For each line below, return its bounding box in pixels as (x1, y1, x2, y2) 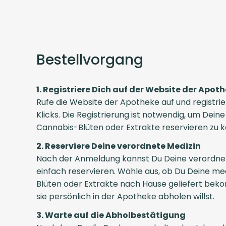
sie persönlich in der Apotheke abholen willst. (36, 190, 214, 202)
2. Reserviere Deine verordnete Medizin (36, 140, 201, 152)
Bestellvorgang (36, 49, 143, 70)
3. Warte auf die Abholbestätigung (36, 209, 186, 221)
